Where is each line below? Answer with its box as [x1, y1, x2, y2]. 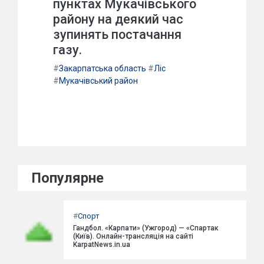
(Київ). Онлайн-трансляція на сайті [73, 232, 194, 241]
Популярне [32, 169, 104, 186]
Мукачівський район [59, 75, 138, 85]
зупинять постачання [53, 27, 181, 42]
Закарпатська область [59, 63, 146, 73]
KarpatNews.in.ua [73, 240, 131, 249]
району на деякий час [53, 11, 183, 27]
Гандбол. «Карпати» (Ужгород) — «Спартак [73, 224, 219, 233]
